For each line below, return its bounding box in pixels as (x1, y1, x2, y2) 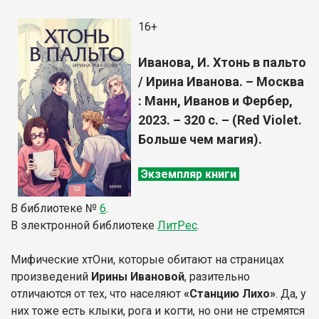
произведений (11, 269, 91, 283)
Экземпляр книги (138, 167, 239, 181)
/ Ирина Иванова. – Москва (138, 73, 304, 89)
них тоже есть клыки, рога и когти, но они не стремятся (11, 303, 305, 318)
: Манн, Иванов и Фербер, (138, 93, 293, 108)
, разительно (184, 269, 250, 283)
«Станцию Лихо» (181, 286, 276, 300)
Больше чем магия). (138, 131, 262, 147)
